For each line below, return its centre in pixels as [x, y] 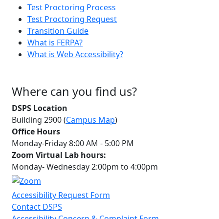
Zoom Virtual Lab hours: [59, 155]
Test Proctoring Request [72, 19]
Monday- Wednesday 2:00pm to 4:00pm [85, 166]
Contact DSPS [37, 207]
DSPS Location [40, 108]
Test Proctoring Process [72, 7]
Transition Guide [58, 31]
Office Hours [36, 131]
